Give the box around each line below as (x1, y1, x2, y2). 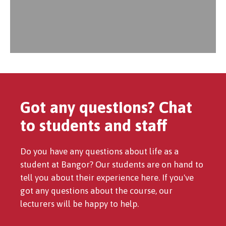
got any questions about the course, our (20, 185, 173, 196)
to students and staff (20, 116, 167, 135)
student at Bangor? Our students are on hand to (20, 159, 203, 169)
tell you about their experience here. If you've (20, 172, 194, 183)
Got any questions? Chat (20, 97, 192, 117)
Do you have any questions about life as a (20, 146, 179, 156)
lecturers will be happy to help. (20, 198, 139, 209)
